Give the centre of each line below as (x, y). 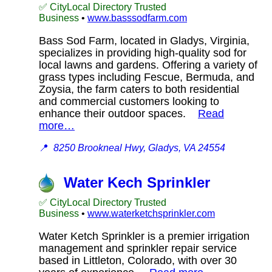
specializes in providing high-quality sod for (143, 53)
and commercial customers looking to (129, 101)
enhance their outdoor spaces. (118, 113)
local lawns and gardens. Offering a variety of (148, 65)
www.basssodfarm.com (137, 18)
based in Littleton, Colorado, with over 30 (138, 260)
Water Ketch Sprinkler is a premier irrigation (144, 236)
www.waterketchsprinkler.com (151, 213)
